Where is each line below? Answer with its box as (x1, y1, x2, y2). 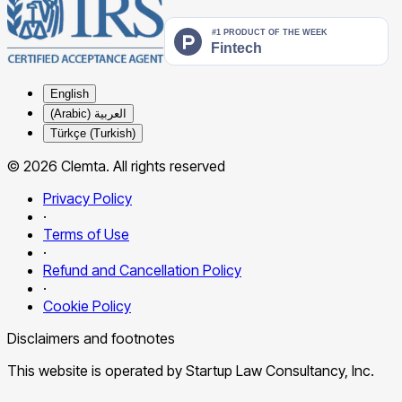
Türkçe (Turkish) (50, 126, 135, 140)
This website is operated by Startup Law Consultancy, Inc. (7, 361, 374, 380)
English (50, 86, 89, 100)
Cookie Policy (43, 296, 131, 315)
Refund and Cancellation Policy (43, 260, 241, 279)
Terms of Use (43, 224, 129, 243)
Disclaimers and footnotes (7, 328, 175, 347)
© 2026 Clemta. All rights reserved (7, 156, 225, 175)
